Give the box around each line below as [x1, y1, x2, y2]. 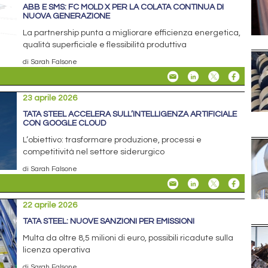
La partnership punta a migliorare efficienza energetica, [23, 28, 241, 37]
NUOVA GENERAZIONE [23, 11, 111, 20]
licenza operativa [23, 245, 91, 254]
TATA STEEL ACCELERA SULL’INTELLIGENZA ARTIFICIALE [23, 109, 237, 118]
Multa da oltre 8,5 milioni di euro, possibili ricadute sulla [23, 233, 234, 242]
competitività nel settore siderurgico [23, 147, 165, 156]
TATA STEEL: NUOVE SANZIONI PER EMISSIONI [23, 217, 195, 226]
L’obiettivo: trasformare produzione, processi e [23, 135, 202, 144]
